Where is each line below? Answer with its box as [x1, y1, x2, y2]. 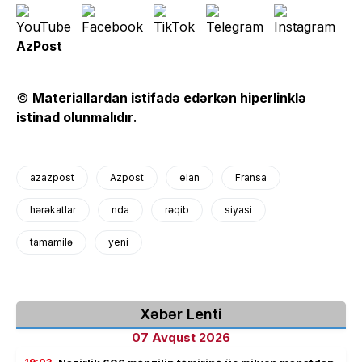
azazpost [30, 170, 74, 183]
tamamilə [30, 235, 73, 248]
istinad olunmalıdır [16, 108, 133, 125]
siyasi [225, 203, 252, 216]
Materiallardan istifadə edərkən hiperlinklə [32, 89, 306, 106]
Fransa [235, 170, 267, 183]
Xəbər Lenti [140, 305, 222, 322]
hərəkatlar [30, 203, 76, 216]
